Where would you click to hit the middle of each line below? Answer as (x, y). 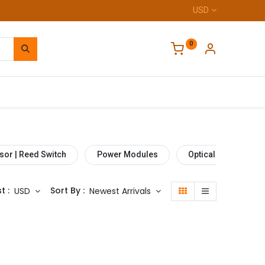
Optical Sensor (216, 155)
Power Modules (127, 155)
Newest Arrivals (120, 191)
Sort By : (67, 190)
